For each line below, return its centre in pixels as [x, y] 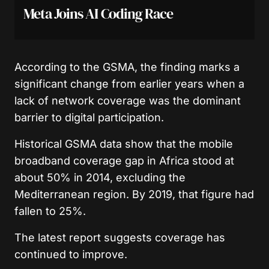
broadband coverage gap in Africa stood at [124, 160]
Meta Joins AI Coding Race [98, 13]
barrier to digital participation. [89, 117]
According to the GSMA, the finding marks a [127, 67]
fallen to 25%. [50, 211]
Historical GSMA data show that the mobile [124, 144]
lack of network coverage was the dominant [128, 100]
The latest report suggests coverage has [120, 237]
